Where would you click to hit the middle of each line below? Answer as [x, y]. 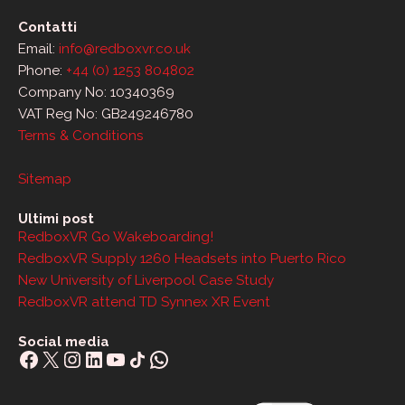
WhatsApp [200, 358]
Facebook [67, 358]
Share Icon [147, 358]
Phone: [42, 71]
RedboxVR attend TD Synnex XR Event [144, 302]
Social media [64, 342]
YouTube [149, 358]
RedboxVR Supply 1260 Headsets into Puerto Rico [182, 259]
